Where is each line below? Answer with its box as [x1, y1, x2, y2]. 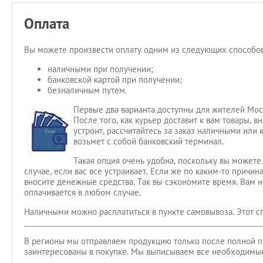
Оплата [24, 14, 69, 33]
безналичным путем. [48, 85, 127, 96]
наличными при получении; [48, 63, 153, 75]
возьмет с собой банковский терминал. [73, 136, 226, 147]
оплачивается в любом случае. [24, 187, 141, 198]
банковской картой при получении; [48, 74, 182, 85]
